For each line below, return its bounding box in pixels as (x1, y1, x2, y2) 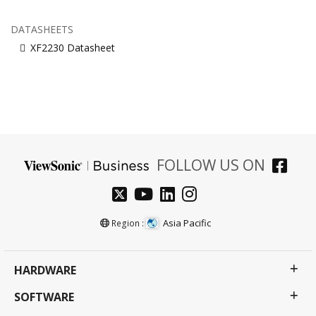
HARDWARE (14, 262, 76, 279)
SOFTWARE (14, 289, 74, 305)
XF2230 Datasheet (30, 40, 115, 54)
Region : (109, 217, 146, 229)
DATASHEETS (11, 22, 73, 36)
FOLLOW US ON (156, 154, 265, 175)
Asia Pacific (163, 216, 212, 229)
